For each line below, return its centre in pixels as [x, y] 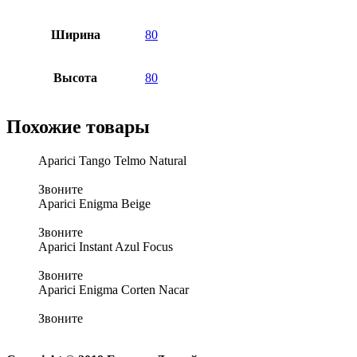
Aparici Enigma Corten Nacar [114, 289]
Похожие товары [78, 126]
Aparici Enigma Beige [94, 203]
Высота [75, 77]
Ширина [75, 34]
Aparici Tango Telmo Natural [112, 160]
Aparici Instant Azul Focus [106, 246]
